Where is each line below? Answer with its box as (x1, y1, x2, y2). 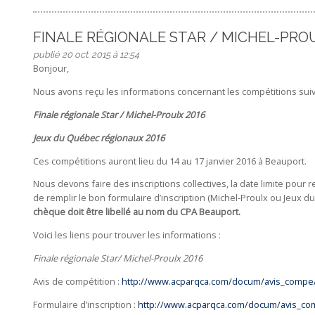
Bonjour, (32, 62, 69, 75)
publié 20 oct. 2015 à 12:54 (32, 49, 139, 60)
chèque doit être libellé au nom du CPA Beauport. (32, 205, 240, 219)
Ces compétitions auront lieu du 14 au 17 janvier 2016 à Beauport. (32, 154, 307, 167)
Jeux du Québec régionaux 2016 (32, 131, 165, 144)
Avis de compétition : (32, 274, 122, 288)
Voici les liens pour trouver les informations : (32, 229, 221, 242)
